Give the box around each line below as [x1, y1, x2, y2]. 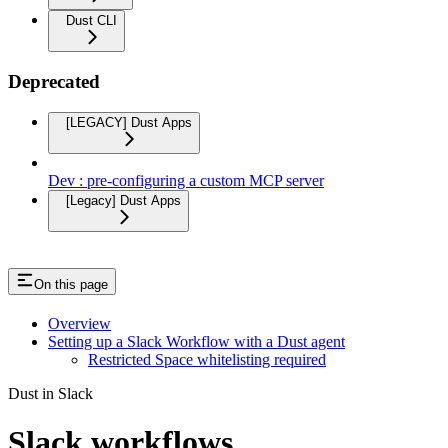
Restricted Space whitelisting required [88, 350, 326, 368]
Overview [48, 314, 111, 332]
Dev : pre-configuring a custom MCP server [48, 171, 324, 189]
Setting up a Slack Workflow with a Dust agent [48, 332, 345, 350]
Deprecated [8, 71, 100, 93]
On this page [34, 276, 108, 292]
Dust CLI [66, 13, 117, 29]
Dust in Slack [8, 384, 93, 402]
